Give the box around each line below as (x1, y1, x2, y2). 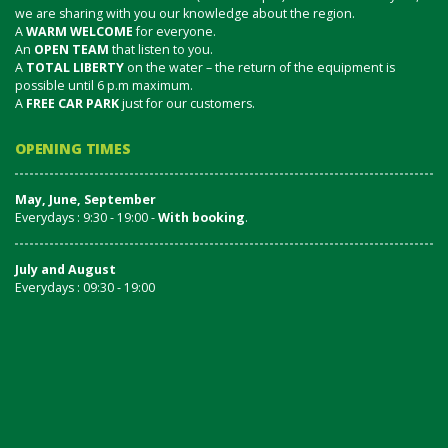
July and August (15, 260, 116, 278)
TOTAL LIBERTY (26, 58, 124, 76)
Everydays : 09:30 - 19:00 (15, 278, 155, 296)
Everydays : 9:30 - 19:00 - (15, 208, 158, 226)
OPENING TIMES (15, 138, 131, 158)
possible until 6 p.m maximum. (15, 76, 193, 94)
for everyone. (133, 22, 216, 40)
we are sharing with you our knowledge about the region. (15, 4, 355, 22)
